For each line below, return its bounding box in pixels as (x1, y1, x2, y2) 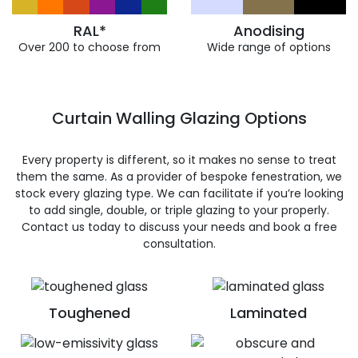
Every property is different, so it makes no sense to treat (22, 152, 336, 168)
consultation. (142, 236, 216, 252)
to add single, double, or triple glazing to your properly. (29, 202, 329, 218)
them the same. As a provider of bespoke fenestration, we (16, 169, 342, 185)
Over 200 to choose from (18, 39, 161, 55)
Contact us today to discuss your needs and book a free (21, 219, 337, 235)
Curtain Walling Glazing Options (51, 107, 307, 129)
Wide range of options (206, 39, 331, 55)
